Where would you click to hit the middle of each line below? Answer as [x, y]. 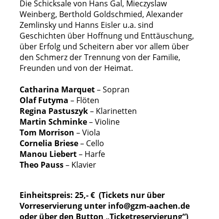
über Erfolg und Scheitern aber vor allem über [104, 46]
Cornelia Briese [49, 143]
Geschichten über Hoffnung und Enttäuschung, [107, 36]
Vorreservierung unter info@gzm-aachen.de [105, 206]
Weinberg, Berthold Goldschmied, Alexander [101, 14]
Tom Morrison [47, 132]
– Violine [103, 122]
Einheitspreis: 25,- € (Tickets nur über [92, 195]
